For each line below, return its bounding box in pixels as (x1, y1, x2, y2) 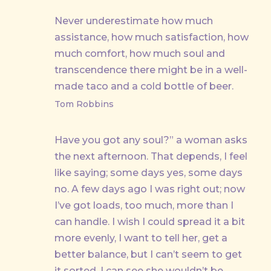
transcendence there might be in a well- (54, 64, 247, 76)
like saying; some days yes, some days (54, 167, 243, 178)
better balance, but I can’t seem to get (54, 249, 242, 260)
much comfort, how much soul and (54, 48, 225, 59)
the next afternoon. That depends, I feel (54, 151, 247, 162)
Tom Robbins (54, 99, 114, 109)
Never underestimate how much (54, 15, 213, 27)
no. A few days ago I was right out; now (54, 183, 245, 195)
